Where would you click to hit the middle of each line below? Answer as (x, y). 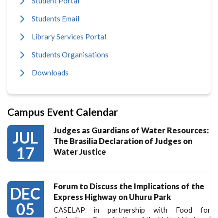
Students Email (55, 18)
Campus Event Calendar (63, 111)
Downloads (50, 72)
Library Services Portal (69, 36)
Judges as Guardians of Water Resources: (131, 130)
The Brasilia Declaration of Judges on (123, 141)
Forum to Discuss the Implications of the (129, 186)
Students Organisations (70, 54)
